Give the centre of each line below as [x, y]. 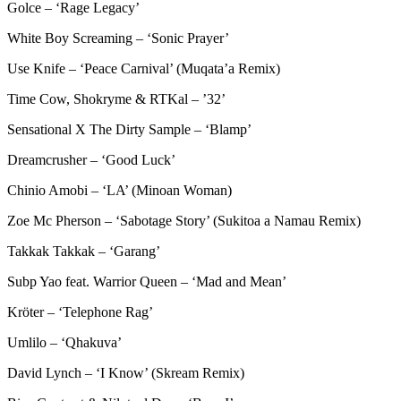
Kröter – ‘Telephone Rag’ [80, 311]
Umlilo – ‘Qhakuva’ [64, 342]
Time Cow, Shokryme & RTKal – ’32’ [116, 98]
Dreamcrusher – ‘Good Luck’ [91, 159]
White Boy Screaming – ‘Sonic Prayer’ [118, 38]
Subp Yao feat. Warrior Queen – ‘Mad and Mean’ [147, 281]
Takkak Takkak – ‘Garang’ [84, 251]
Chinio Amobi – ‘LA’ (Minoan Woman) [119, 190]
